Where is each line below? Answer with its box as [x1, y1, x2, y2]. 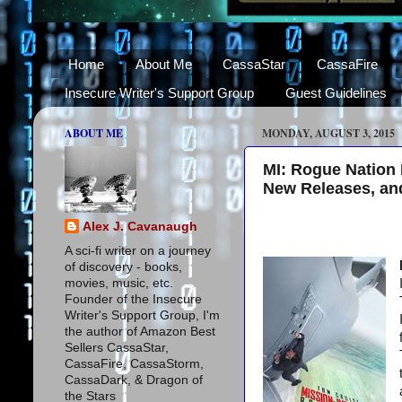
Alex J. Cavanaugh [83, 219, 197, 233]
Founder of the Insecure [65, 292, 202, 306]
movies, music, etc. [65, 275, 173, 290]
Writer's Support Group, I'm [65, 308, 220, 322]
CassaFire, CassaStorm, [65, 356, 204, 371]
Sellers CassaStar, [65, 340, 169, 354]
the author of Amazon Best [65, 324, 215, 338]
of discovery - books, [65, 259, 182, 274]
